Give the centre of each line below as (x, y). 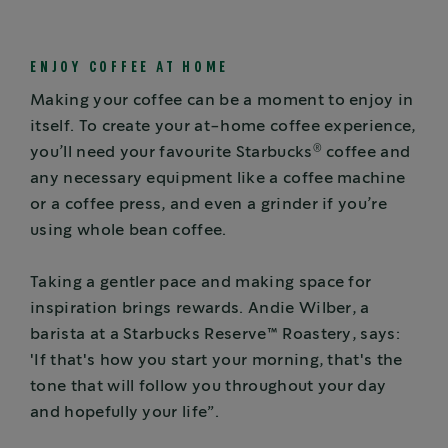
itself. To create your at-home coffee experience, (223, 127)
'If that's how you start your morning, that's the (216, 361)
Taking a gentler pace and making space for (201, 283)
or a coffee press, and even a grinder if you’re (209, 205)
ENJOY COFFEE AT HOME (129, 68)
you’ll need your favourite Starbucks (171, 153)
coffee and (366, 153)
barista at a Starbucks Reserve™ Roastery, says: (215, 335)
